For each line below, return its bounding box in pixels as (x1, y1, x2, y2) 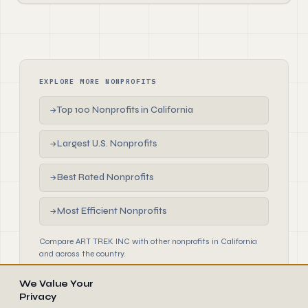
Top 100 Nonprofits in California (57, 104, 193, 115)
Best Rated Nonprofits (57, 172, 153, 183)
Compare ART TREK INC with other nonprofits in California (39, 236, 257, 246)
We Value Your (19, 278, 93, 289)
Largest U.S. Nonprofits (57, 138, 157, 149)
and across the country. (39, 249, 126, 258)
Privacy (19, 291, 56, 302)
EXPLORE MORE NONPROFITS (39, 77, 157, 86)
